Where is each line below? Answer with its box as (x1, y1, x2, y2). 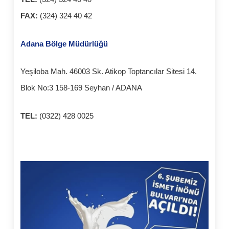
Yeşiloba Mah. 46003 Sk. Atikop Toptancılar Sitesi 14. (20, 67, 197, 76)
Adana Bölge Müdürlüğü (20, 39, 110, 48)
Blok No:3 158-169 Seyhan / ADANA (20, 83, 143, 93)
